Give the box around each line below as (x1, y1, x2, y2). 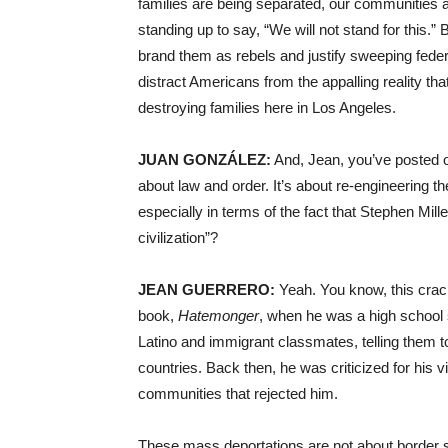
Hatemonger (178, 306, 259, 324)
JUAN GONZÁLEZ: (138, 150, 271, 168)
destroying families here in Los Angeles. (138, 98, 396, 116)
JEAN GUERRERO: (138, 280, 275, 298)
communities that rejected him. (138, 384, 338, 402)
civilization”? (138, 228, 218, 246)
